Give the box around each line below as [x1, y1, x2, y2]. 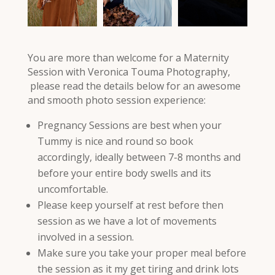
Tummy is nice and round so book [37, 134, 193, 148]
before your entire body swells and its [37, 166, 211, 180]
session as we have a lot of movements [37, 214, 217, 228]
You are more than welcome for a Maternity [27, 50, 229, 64]
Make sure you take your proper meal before [37, 246, 246, 260]
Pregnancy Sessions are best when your [37, 118, 222, 132]
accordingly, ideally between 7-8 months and [37, 150, 241, 164]
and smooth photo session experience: [27, 93, 206, 107]
